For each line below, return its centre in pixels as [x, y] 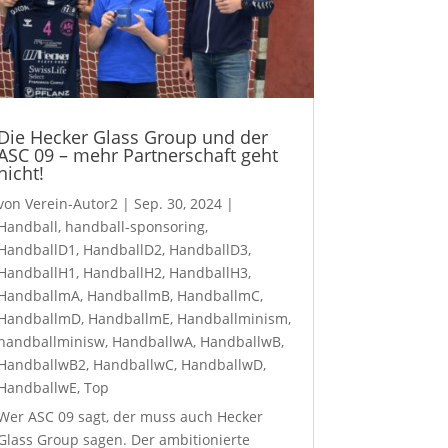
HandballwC [133, 364]
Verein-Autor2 [71, 203]
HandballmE [128, 318]
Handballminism [232, 318]
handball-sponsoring [134, 226]
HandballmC [218, 295]
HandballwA [152, 341]
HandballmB [128, 295]
